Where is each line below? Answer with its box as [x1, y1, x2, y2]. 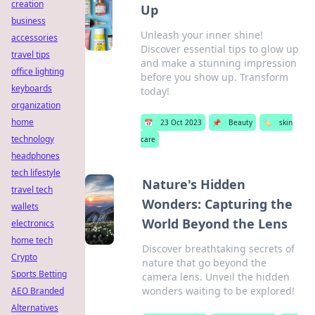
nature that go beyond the [142, 256, 267, 269]
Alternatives [11, 302, 58, 314]
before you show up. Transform [141, 70, 289, 84]
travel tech [11, 184, 53, 195]
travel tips [11, 49, 50, 60]
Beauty [229, 117, 253, 127]
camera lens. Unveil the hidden [142, 270, 290, 283]
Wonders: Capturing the [142, 195, 293, 212]
